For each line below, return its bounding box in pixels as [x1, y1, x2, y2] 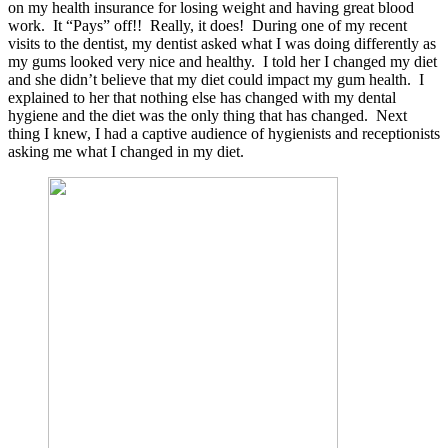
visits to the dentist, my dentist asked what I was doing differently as [8, 34, 436, 52]
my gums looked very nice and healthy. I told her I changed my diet [8, 52, 437, 70]
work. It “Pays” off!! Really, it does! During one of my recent [8, 16, 407, 34]
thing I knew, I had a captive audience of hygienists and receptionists [8, 124, 440, 142]
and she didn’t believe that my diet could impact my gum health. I [8, 70, 424, 88]
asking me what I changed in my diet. [8, 142, 244, 160]
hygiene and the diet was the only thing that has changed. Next [8, 106, 407, 124]
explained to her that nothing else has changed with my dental [8, 88, 396, 106]
